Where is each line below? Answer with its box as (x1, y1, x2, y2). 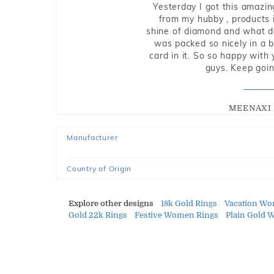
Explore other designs (68, 199, 154, 208)
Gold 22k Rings (68, 210, 127, 220)
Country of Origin (67, 164, 132, 173)
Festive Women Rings (135, 210, 218, 220)
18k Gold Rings (161, 199, 217, 208)
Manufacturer (67, 133, 118, 142)
